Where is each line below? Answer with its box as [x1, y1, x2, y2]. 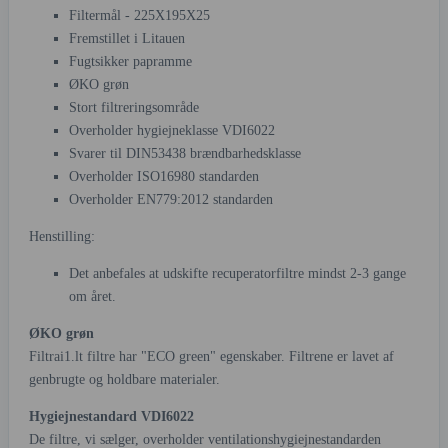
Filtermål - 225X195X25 [69, 8, 210, 24]
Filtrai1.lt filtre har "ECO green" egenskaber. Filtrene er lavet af [29, 349, 394, 365]
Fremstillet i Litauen [69, 31, 185, 47]
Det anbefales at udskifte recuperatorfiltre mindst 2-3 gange [69, 266, 406, 282]
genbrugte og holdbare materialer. [29, 372, 220, 388]
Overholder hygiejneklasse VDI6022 [69, 123, 275, 139]
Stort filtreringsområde [69, 100, 199, 116]
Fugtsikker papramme [69, 54, 192, 70]
